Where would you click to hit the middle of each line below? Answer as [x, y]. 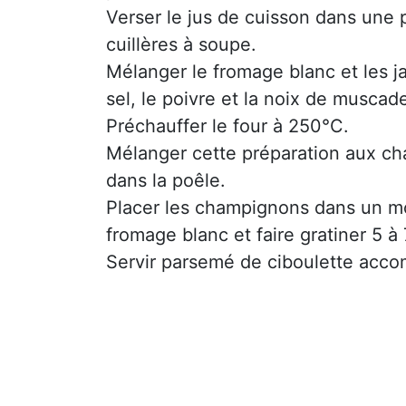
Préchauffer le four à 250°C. [227, 126]
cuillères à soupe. [181, 44]
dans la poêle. [166, 180]
